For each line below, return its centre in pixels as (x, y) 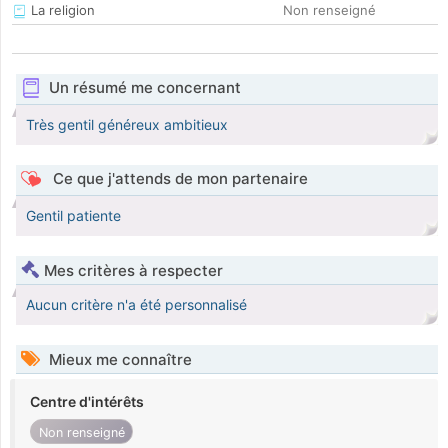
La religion (61, 10)
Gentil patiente (73, 216)
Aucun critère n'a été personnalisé (136, 305)
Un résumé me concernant (144, 88)
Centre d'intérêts (87, 402)
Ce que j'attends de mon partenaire (178, 179)
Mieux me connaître (118, 360)
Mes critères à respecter (133, 271)
